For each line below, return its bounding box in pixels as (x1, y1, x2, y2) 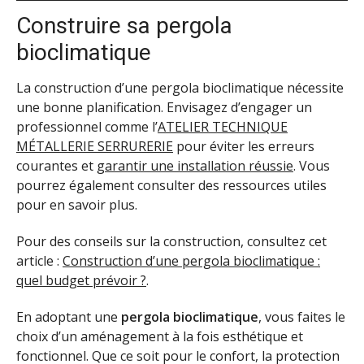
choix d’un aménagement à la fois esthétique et (16, 327, 303, 346)
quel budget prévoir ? (16, 271, 146, 290)
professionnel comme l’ (16, 118, 158, 136)
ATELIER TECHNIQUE (158, 118, 288, 136)
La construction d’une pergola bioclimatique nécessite (16, 79, 344, 97)
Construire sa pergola (16, 12, 232, 40)
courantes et (16, 157, 97, 175)
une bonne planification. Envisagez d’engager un (16, 98, 312, 117)
